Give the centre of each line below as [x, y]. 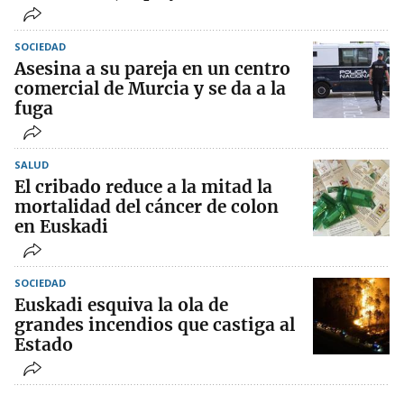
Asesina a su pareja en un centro [152, 68]
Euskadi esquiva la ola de [121, 304]
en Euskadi [61, 226]
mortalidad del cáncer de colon [147, 206]
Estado [44, 344]
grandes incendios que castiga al [155, 324]
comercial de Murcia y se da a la [150, 88]
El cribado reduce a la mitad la [143, 186]
